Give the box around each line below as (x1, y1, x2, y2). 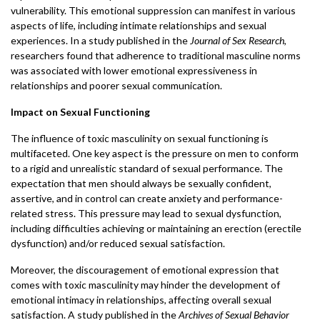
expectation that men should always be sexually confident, (11, 177, 271, 189)
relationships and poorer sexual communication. (11, 79, 222, 91)
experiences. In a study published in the (11, 34, 190, 46)
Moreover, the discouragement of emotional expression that (11, 264, 279, 276)
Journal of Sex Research (190, 34, 284, 46)
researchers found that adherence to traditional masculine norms (11, 49, 301, 61)
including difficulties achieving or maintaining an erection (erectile (11, 222, 301, 234)
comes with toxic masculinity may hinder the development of (11, 279, 280, 291)
